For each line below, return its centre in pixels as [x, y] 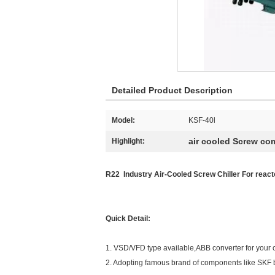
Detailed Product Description [172, 90]
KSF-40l [202, 120]
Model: [123, 120]
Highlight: [128, 141]
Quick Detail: [128, 219]
